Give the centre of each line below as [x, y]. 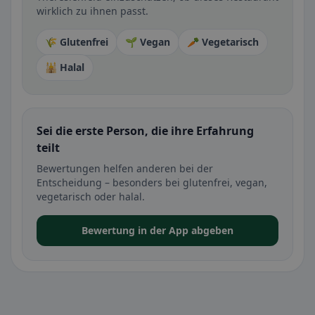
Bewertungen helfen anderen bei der [125, 168]
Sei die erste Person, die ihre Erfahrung [145, 131]
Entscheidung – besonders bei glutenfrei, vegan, [152, 182]
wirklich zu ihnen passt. [92, 11]
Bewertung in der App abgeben [157, 230]
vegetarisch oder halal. [91, 197]
